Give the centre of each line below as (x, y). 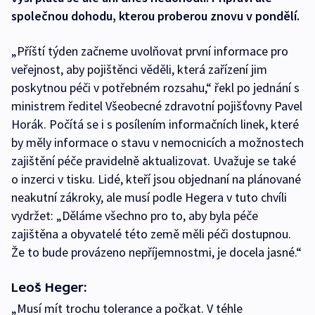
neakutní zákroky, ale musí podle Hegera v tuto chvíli (149, 198)
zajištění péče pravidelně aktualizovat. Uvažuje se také (154, 161)
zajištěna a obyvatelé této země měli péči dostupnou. (151, 234)
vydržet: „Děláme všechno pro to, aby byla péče (135, 216)
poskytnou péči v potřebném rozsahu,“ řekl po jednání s (155, 88)
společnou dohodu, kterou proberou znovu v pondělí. (155, 16)
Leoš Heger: (49, 288)
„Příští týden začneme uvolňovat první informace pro (150, 51)
